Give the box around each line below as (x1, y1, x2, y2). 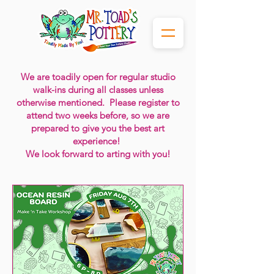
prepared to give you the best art (31, 122, 165, 134)
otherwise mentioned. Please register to (16, 97, 180, 108)
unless (136, 84, 163, 95)
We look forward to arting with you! (25, 148, 171, 160)
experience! (73, 135, 123, 147)
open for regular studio (82, 71, 176, 83)
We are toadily (20, 71, 83, 83)
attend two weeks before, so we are (26, 109, 169, 121)
